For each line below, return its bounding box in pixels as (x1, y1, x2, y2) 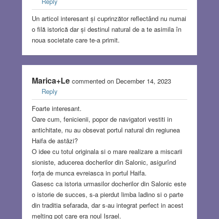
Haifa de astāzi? (31, 136, 78, 146)
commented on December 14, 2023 (69, 76, 171, 86)
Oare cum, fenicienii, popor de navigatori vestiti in (31, 114, 172, 124)
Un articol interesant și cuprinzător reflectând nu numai (31, 14, 186, 23)
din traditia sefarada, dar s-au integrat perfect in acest (31, 200, 183, 210)
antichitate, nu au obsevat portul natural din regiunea (31, 125, 180, 135)
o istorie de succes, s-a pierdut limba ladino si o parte (31, 190, 183, 199)
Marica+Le (31, 75, 70, 87)
